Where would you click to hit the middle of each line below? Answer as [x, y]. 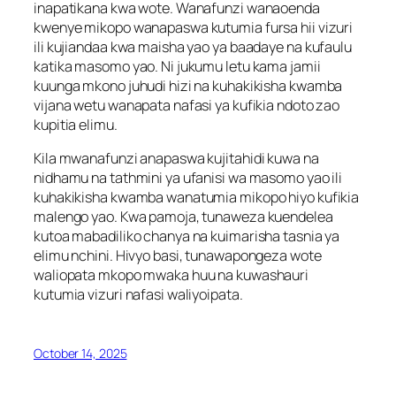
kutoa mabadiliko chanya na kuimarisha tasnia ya [187, 236]
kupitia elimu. [76, 124]
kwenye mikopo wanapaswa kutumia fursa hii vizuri [194, 27]
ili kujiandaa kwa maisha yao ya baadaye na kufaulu [193, 46]
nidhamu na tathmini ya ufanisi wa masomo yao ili [188, 177]
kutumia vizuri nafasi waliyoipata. [138, 294]
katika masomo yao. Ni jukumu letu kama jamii [177, 66]
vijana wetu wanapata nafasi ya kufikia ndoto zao [187, 105]
